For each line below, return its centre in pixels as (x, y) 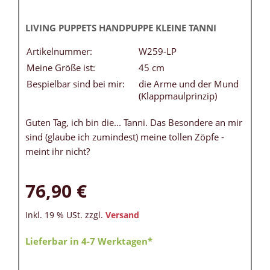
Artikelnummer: (59, 52)
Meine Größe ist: (61, 68)
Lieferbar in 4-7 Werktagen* (89, 241)
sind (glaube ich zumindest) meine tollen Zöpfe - (125, 137)
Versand (122, 215)
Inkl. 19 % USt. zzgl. (65, 215)
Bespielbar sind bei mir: (76, 84)
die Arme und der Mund (189, 84)
